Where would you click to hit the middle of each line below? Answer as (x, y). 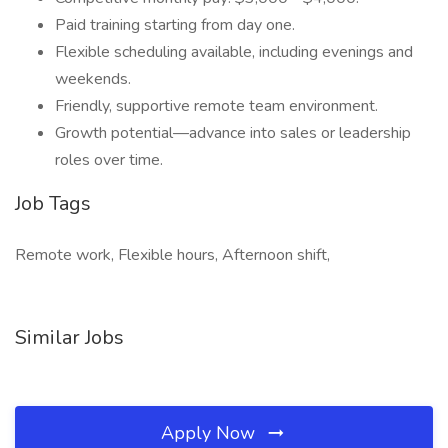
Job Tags (53, 203)
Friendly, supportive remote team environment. (216, 106)
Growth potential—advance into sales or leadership (233, 133)
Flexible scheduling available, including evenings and (234, 52)
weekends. (93, 79)
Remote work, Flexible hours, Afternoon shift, (172, 255)
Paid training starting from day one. (175, 25)
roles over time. (109, 160)
